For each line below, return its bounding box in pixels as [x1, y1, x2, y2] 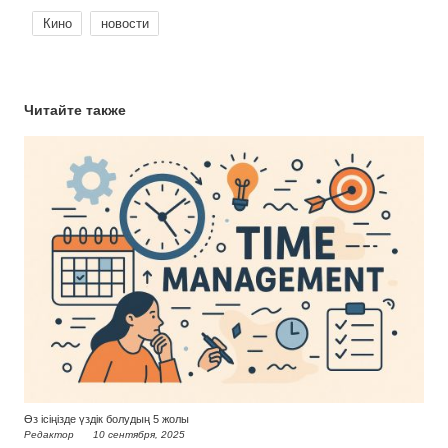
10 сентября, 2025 [93, 428, 185, 440]
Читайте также [24, 102, 126, 119]
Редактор [24, 428, 74, 440]
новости [100, 16, 149, 32]
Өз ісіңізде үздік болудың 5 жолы [24, 412, 189, 425]
